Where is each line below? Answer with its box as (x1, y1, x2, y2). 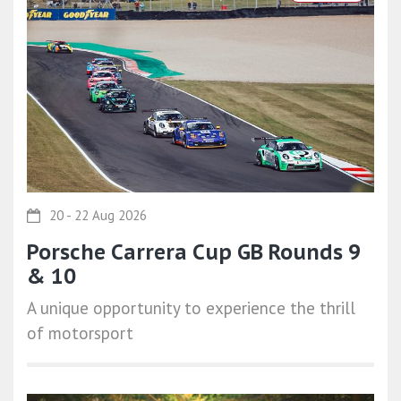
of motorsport (27, 321, 133, 344)
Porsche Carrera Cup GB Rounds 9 (27, 238, 361, 265)
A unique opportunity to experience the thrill (27, 296, 355, 319)
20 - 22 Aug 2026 (49, 206, 147, 224)
